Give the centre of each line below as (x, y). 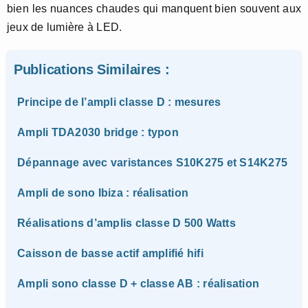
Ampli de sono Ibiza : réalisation (103, 193)
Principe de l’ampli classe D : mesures (119, 102)
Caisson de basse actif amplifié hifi (110, 254)
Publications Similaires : (92, 70)
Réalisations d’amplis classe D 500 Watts (126, 223)
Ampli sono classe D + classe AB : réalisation (139, 284)
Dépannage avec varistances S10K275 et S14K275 (153, 163)
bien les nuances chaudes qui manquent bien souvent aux (154, 9)
